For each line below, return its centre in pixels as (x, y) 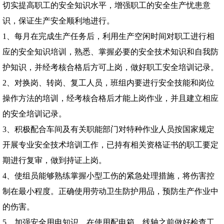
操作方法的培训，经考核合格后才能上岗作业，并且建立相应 (110, 98)
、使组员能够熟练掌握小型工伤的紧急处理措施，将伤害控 (110, 176)
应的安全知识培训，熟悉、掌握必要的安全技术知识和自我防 (110, 52)
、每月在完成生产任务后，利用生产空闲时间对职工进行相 (110, 36)
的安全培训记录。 (34, 114)
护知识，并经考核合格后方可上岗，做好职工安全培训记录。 (110, 67)
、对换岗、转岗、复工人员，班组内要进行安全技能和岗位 (110, 83)
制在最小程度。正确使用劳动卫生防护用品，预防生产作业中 (110, 191)
